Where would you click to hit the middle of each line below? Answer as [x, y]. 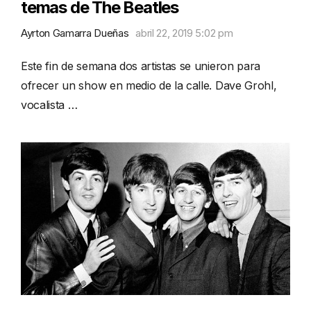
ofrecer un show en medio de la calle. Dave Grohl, [149, 86]
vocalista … [49, 105]
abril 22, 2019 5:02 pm [184, 33]
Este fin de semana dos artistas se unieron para [141, 66]
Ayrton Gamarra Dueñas [75, 33]
